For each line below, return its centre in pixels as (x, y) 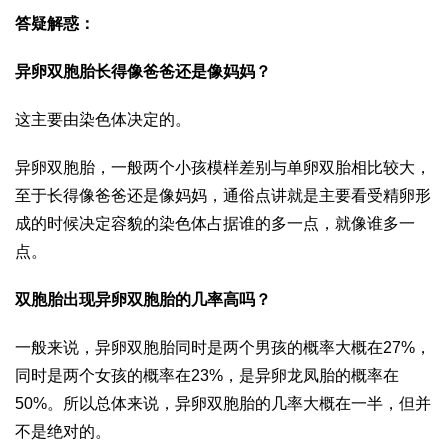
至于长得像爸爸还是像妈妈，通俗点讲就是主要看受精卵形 (223, 196)
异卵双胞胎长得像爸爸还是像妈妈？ (143, 72)
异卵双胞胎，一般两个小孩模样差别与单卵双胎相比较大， (223, 168)
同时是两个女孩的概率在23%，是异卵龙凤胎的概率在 (207, 376)
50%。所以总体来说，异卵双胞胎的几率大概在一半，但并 (223, 404)
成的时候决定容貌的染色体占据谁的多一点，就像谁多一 (215, 224)
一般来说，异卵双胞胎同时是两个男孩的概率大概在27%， (223, 348)
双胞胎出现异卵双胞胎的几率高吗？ (143, 300)
